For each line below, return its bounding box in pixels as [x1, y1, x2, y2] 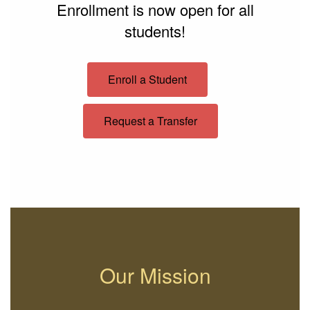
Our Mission [99, 260, 211, 291]
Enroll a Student [108, 71, 187, 88]
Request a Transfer [103, 113, 197, 129]
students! [125, 20, 185, 42]
